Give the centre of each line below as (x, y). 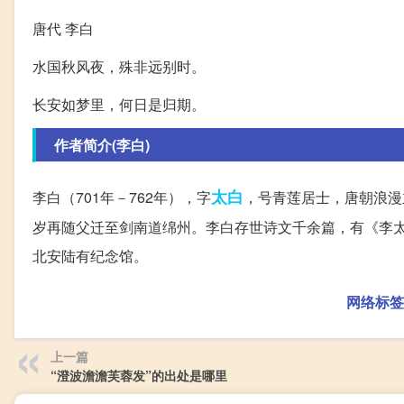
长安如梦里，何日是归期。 (119, 104)
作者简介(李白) (102, 145)
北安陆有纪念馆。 (90, 256)
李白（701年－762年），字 (122, 197)
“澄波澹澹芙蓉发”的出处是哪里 (139, 375)
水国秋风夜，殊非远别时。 (119, 66)
